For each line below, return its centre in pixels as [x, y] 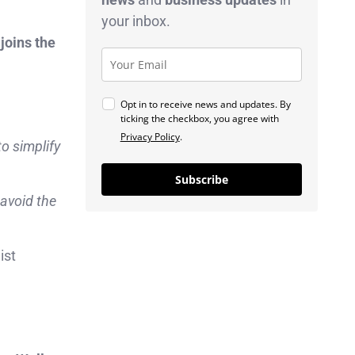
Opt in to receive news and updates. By [205, 104]
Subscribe [201, 179]
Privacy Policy [150, 136]
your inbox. [136, 21]
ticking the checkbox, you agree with [199, 118]
